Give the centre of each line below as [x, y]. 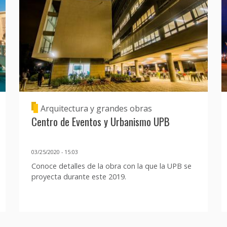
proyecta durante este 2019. [79, 177]
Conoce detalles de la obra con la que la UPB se [111, 166]
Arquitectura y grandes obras [96, 108]
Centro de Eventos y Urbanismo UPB [100, 121]
